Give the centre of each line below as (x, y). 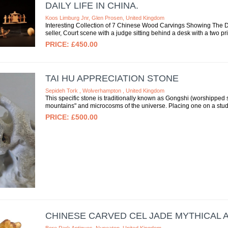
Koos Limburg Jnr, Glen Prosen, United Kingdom (105, 18)
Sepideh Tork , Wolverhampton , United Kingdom (105, 90)
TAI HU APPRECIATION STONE (112, 78)
